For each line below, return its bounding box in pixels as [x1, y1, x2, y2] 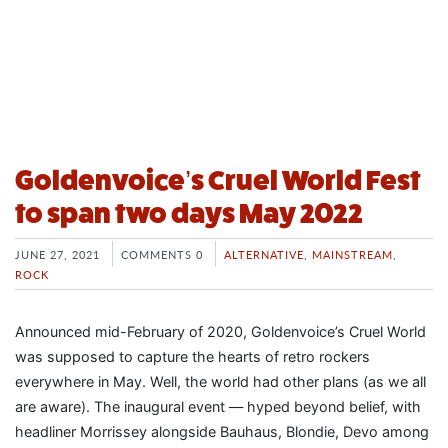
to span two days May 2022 [15, 198, 363, 230]
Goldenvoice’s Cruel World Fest [15, 165, 421, 197]
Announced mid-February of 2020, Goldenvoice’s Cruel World [15, 323, 426, 341]
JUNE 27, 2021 [15, 246, 100, 263]
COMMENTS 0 [121, 246, 203, 263]
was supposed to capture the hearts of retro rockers [15, 348, 370, 366]
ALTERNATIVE [224, 246, 304, 263]
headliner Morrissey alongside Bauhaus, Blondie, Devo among [15, 423, 429, 441]
